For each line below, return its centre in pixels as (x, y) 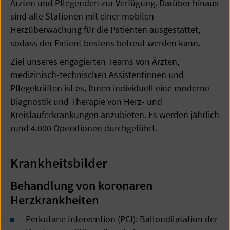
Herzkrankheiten (54, 200)
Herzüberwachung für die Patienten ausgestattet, (105, 30)
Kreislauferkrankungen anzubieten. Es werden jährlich (115, 115)
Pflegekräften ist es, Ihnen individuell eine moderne (110, 88)
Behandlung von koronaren (81, 186)
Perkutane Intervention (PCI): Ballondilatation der (122, 219)
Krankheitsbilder (59, 163)
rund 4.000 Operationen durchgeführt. (84, 128)
